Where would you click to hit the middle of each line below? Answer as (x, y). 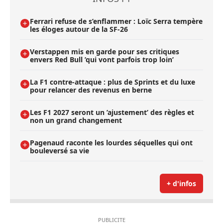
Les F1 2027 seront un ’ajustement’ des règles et (112, 112)
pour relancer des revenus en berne (91, 90)
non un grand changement (76, 120)
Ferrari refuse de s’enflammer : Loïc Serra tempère (116, 21)
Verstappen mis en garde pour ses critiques (105, 51)
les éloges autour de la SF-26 (79, 29)
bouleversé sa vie (59, 150)
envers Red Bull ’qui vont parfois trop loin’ (102, 59)
